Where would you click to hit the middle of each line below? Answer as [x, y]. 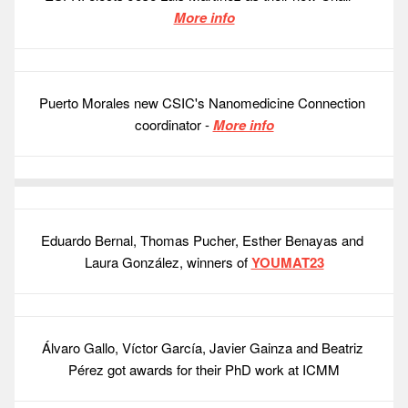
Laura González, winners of [168, 262]
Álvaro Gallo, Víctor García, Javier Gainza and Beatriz [202, 348]
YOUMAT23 [287, 263]
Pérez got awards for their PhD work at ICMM [204, 370]
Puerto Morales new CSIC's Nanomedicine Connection [202, 103]
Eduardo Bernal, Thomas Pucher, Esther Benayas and [202, 240]
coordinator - [173, 125]
